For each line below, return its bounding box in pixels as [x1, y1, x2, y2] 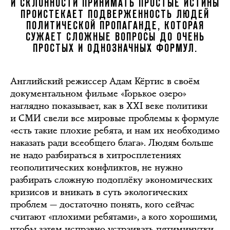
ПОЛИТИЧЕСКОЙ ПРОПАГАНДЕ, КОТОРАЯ [26, 21, 204, 31]
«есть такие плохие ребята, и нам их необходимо [10, 124, 220, 137]
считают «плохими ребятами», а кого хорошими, [10, 210, 217, 223]
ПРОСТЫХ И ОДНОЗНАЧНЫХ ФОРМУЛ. [32, 44, 198, 53]
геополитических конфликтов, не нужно [10, 161, 183, 174]
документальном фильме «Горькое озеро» [10, 87, 186, 100]
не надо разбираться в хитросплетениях [10, 148, 181, 161]
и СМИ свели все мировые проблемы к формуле [10, 111, 219, 124]
